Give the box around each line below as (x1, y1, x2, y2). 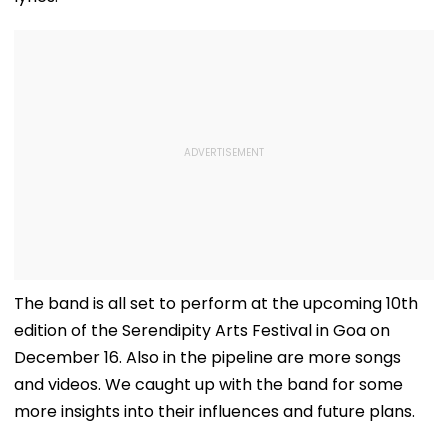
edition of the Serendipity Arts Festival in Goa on (14, 318, 390, 342)
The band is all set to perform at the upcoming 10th (14, 291, 418, 315)
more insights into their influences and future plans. (14, 399, 415, 423)
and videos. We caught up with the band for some (14, 372, 403, 396)
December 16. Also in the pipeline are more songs (14, 345, 401, 369)
